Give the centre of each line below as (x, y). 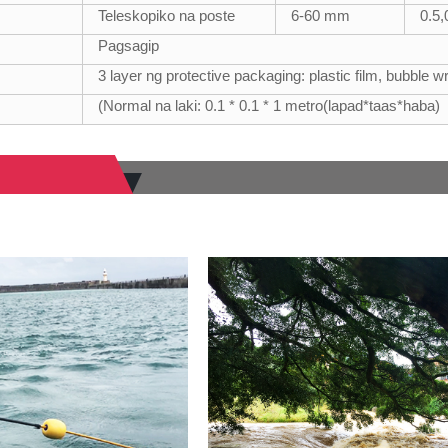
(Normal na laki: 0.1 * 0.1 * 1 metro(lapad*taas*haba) (269, 105)
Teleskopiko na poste (167, 15)
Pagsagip (129, 45)
